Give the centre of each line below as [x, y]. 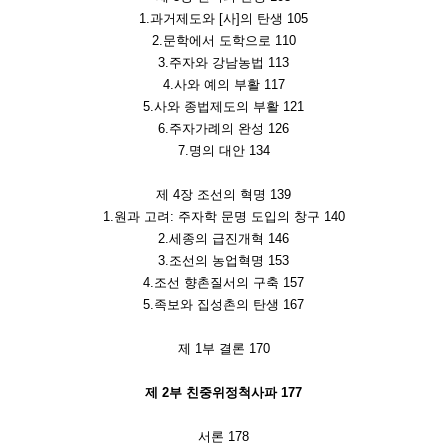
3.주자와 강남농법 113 [224, 63]
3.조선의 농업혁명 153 [224, 261]
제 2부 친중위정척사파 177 [224, 393]
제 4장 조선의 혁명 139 [224, 195]
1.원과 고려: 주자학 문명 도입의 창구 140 [224, 217]
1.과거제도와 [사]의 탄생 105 [224, 19]
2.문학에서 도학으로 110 [224, 41]
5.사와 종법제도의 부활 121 [224, 107]
